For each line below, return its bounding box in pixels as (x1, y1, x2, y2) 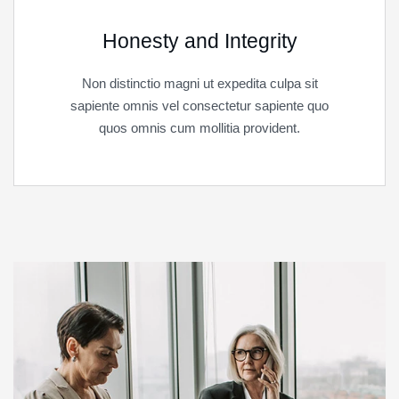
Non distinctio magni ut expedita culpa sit (81, 76, 318, 92)
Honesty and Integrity (102, 29, 297, 53)
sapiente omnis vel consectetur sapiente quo (70, 98, 329, 114)
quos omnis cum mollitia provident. (99, 120, 300, 136)
